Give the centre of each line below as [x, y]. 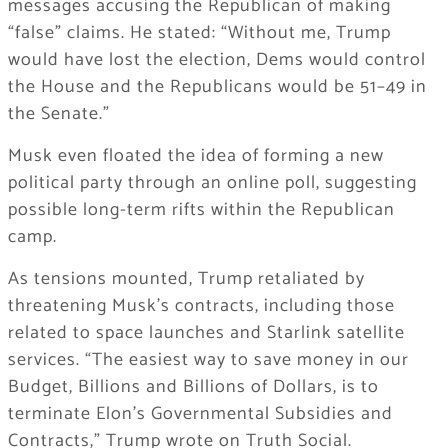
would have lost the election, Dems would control [216, 60]
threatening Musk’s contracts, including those [201, 306]
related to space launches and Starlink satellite [206, 333]
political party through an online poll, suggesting [212, 183]
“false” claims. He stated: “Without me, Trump [199, 33]
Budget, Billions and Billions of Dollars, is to [193, 387]
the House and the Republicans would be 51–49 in [217, 87]
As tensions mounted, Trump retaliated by [186, 279]
